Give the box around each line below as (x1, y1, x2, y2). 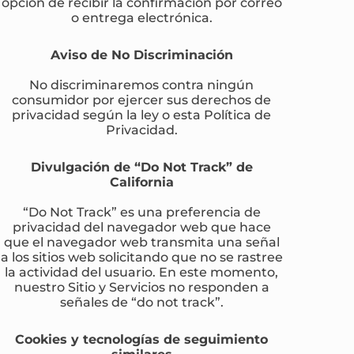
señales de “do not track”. (59, 293, 224, 310)
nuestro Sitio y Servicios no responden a (13, 278, 269, 295)
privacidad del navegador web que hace (12, 218, 271, 235)
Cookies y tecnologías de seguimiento (15, 330, 269, 347)
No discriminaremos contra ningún (29, 76, 254, 92)
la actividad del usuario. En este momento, (5, 263, 279, 280)
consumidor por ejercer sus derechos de (12, 91, 272, 107)
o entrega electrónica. (70, 9, 213, 25)
